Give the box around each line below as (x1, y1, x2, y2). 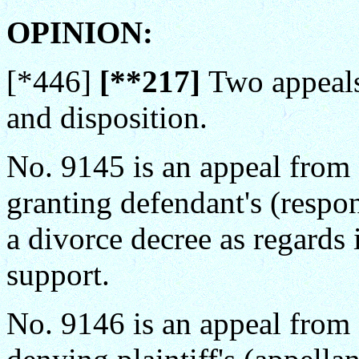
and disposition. (6, 100, 208, 135)
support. (6, 257, 110, 292)
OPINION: (6, 15, 153, 50)
